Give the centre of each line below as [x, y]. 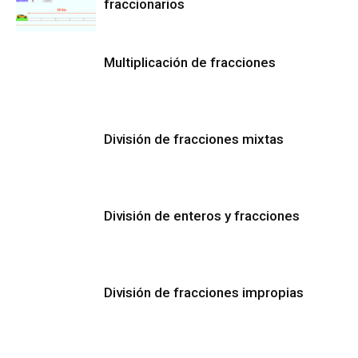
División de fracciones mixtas [194, 139]
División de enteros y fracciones [202, 216]
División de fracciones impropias [204, 292]
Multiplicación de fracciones [190, 62]
